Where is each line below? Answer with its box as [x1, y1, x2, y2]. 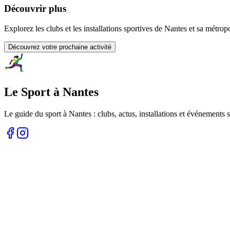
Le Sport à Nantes [4, 85, 99, 99]
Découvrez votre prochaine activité [8, 43, 111, 51]
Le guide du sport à [4, 109, 69, 118]
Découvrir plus [4, 3, 66, 14]
